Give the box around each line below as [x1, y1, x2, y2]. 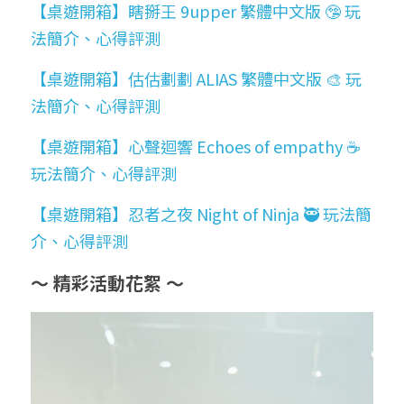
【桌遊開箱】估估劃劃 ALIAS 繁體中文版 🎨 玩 [31, 66, 362, 90]
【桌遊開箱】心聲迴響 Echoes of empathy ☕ [31, 133, 360, 158]
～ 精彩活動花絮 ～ [31, 269, 184, 296]
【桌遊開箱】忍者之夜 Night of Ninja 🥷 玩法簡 [31, 201, 372, 225]
